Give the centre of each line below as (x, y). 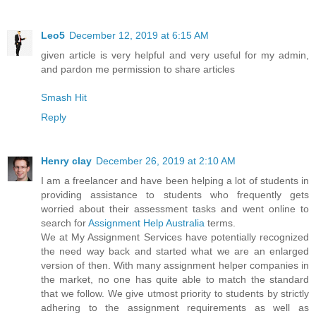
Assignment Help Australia (146, 223)
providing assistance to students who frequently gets (175, 194)
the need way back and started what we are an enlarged (175, 251)
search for (65, 223)
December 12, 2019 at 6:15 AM (139, 35)
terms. (220, 223)
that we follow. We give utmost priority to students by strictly (175, 293)
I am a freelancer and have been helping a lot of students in (175, 180)
